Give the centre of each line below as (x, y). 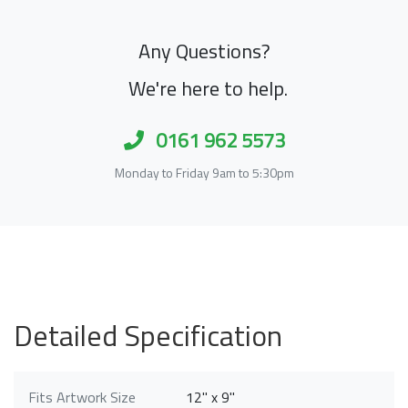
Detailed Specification (148, 336)
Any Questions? (204, 51)
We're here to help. (208, 89)
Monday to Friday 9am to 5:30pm (204, 173)
